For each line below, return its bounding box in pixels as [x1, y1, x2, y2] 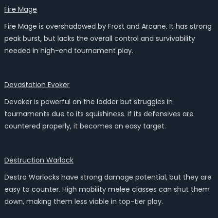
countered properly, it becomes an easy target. [4, 121, 166, 131]
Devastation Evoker [4, 80, 70, 90]
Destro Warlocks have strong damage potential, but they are [4, 172, 212, 182]
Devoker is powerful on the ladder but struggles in [4, 97, 173, 107]
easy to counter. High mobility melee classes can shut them [4, 184, 210, 194]
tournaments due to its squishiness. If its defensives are [4, 109, 194, 119]
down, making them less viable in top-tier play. [4, 197, 163, 206]
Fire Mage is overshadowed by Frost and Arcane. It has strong [4, 21, 212, 31]
